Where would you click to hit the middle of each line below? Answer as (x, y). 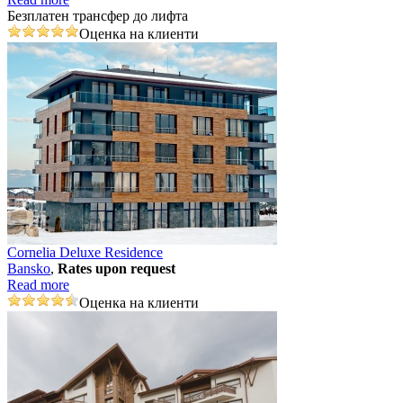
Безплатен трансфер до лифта (98, 15)
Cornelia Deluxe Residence (85, 252)
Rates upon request (116, 268)
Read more (38, 284)
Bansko (29, 268)
